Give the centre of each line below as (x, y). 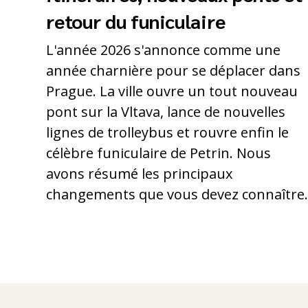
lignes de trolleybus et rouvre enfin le (168, 133)
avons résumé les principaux (140, 174)
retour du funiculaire (136, 21)
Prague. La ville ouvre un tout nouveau (172, 91)
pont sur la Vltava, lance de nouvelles (166, 112)
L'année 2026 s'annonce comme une (164, 50)
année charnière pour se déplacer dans (174, 71)
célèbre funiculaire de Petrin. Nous (159, 153)
